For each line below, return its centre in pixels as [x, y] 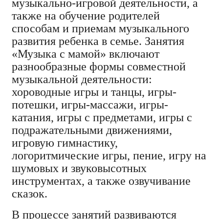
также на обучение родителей [86, 15]
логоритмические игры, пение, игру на [109, 155]
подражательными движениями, [92, 130]
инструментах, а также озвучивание [101, 181]
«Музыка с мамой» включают [86, 54]
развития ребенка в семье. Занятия [98, 41]
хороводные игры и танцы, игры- [94, 92]
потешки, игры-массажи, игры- [90, 104]
